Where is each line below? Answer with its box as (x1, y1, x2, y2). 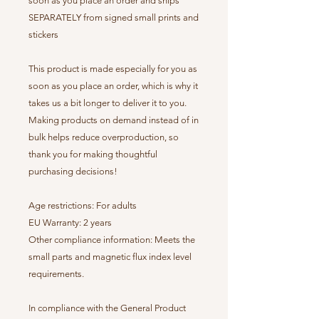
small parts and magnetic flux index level (28, 251, 192, 263)
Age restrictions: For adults (28, 200, 137, 211)
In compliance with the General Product (28, 303, 186, 314)
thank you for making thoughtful (28, 149, 157, 160)
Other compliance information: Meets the (28, 234, 195, 246)
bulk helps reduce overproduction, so (28, 132, 179, 143)
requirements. (28, 268, 84, 280)
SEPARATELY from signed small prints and (28, 12, 199, 23)
